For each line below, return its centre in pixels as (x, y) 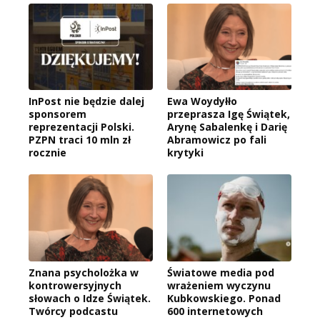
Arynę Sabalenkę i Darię (227, 127)
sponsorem (57, 114)
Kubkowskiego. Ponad (224, 299)
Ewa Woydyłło (202, 101)
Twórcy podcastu (73, 311)
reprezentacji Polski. (81, 127)
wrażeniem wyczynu (219, 286)
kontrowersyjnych (75, 286)
